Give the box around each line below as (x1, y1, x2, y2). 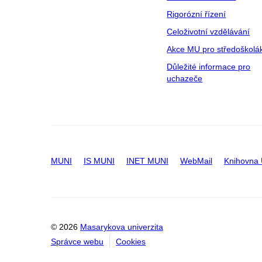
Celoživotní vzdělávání (167, 27, 250, 36)
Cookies (116, 237, 146, 247)
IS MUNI (84, 156, 115, 166)
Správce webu (51, 237, 104, 247)
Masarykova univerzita (80, 222, 163, 232)
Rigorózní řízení (167, 9, 226, 19)
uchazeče (167, 74, 203, 83)
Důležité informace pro (167, 62, 251, 71)
